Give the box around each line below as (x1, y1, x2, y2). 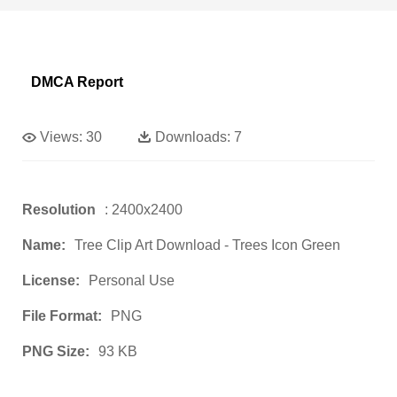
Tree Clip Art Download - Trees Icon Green (74, 237, 340, 253)
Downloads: (155, 129, 230, 145)
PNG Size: (22, 344, 90, 360)
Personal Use (89, 273, 175, 289)
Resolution (22, 202, 96, 218)
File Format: (22, 308, 102, 324)
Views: (40, 129, 82, 145)
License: (22, 273, 80, 289)
